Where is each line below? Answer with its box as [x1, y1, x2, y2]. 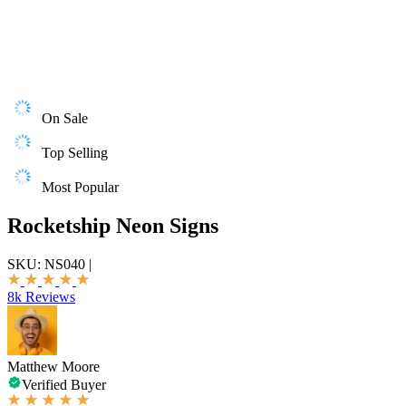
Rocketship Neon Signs [7, 213, 218, 237]
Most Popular [42, 179, 119, 195]
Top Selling [42, 145, 108, 160]
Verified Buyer [22, 376, 106, 392]
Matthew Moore [7, 358, 100, 374]
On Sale [42, 111, 88, 126]
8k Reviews [7, 288, 75, 304]
